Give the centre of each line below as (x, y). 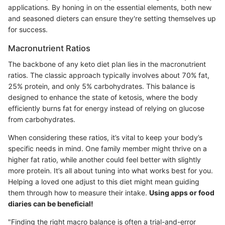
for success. (28, 30)
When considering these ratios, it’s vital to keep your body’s (105, 138)
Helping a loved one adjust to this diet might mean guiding (104, 182)
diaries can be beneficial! (51, 204)
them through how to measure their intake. (79, 193)
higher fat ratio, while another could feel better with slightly (104, 160)
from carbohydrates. (42, 120)
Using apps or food (182, 193)
